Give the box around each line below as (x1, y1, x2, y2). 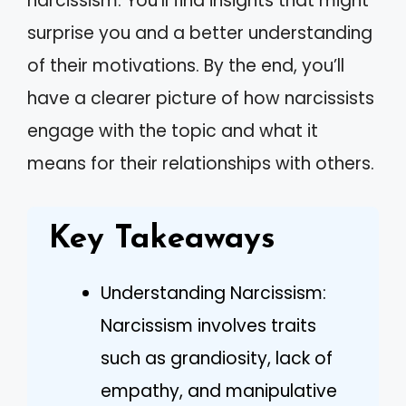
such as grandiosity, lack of (101, 345, 333, 371)
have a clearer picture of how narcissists (27, 86, 374, 111)
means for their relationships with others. (27, 151, 374, 176)
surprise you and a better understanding (27, 21, 372, 45)
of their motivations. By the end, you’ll (27, 53, 344, 78)
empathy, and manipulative (101, 378, 337, 403)
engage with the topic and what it (27, 119, 318, 143)
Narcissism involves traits (101, 313, 316, 338)
